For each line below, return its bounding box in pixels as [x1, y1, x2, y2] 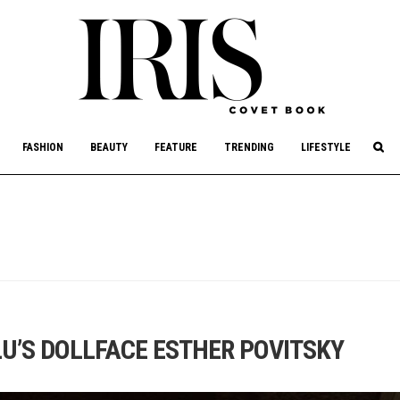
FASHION [22, 141, 63, 154]
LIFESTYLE [301, 141, 351, 154]
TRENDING [224, 141, 274, 154]
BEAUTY [90, 141, 128, 154]
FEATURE [154, 141, 197, 154]
